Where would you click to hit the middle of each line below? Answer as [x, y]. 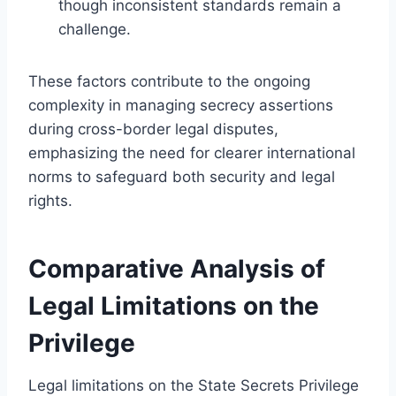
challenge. [95, 29]
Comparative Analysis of [177, 268]
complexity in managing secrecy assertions [181, 105]
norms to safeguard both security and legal [182, 176]
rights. [50, 200]
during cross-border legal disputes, [153, 129]
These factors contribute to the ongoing [169, 81]
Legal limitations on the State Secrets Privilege [194, 385]
